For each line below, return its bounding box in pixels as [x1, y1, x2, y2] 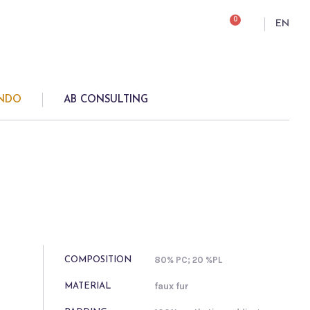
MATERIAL [64, 282, 112, 291]
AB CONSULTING [64, 95, 148, 105]
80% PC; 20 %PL [154, 255, 223, 265]
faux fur [154, 281, 190, 291]
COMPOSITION [64, 255, 132, 264]
